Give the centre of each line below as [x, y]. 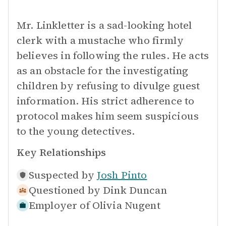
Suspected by [62, 175]
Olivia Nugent [126, 205]
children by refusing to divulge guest [108, 86]
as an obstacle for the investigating [103, 71]
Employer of [59, 205]
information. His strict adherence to [106, 101]
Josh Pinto [122, 175]
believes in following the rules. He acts [113, 55]
